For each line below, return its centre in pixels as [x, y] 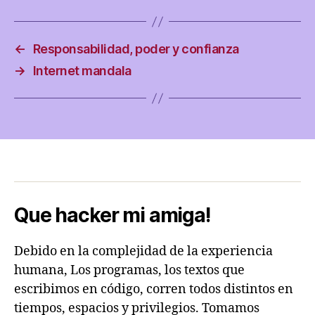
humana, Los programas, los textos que [129, 270]
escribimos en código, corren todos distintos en [154, 289]
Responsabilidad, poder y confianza [136, 49]
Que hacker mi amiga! [112, 215]
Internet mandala [82, 71]
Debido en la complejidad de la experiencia [143, 251]
